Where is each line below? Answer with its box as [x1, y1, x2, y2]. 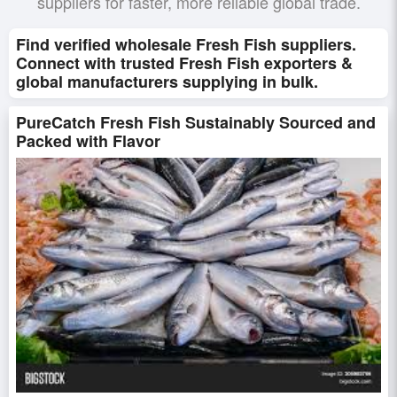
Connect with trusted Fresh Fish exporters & [16, 51, 353, 74]
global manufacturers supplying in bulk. [16, 70, 318, 93]
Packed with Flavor [16, 129, 160, 152]
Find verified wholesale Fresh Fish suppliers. [16, 33, 356, 56]
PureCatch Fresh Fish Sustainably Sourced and [16, 111, 376, 134]
